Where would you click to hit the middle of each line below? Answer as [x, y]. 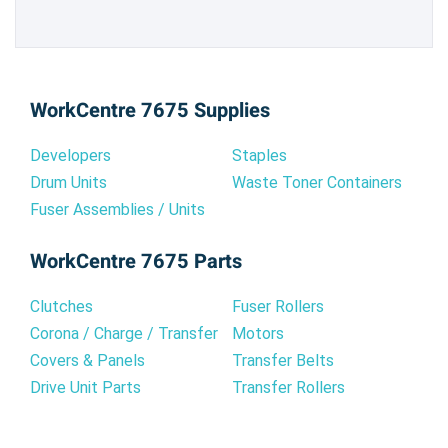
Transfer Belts [283, 360]
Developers [70, 155]
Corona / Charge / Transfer [124, 333]
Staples [259, 155]
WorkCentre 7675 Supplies [150, 110]
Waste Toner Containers [317, 182]
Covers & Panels [87, 360]
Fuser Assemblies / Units [117, 209]
